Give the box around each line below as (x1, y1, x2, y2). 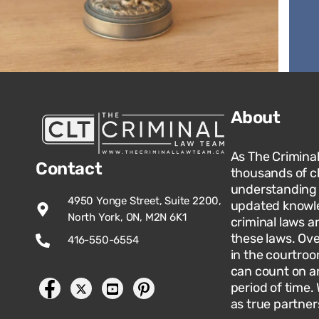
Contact (36, 159, 103, 179)
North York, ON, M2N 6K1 (68, 211, 187, 224)
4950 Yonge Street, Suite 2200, (68, 194, 221, 208)
